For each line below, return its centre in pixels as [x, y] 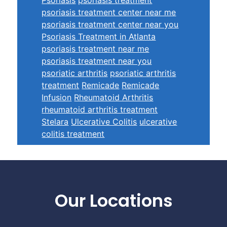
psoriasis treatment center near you [110, 24]
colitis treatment [73, 134]
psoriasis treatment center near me [109, 12]
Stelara [55, 121]
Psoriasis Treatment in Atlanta [99, 36]
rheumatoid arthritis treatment [100, 109]
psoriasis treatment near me [96, 48]
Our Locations [113, 200]
